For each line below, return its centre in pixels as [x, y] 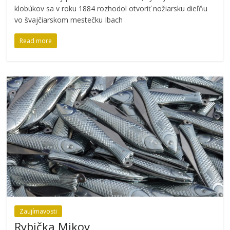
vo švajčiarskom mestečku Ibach [69, 20]
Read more [36, 41]
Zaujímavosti [39, 211]
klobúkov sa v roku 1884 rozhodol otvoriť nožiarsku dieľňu [111, 8]
